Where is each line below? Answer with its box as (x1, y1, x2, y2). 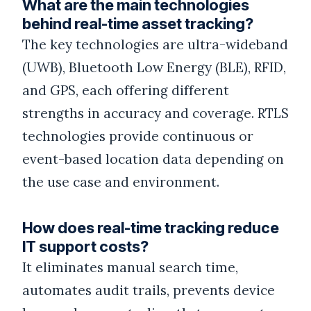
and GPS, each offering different (22, 82, 229, 99)
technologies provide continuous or (22, 128, 253, 145)
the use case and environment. (22, 174, 219, 191)
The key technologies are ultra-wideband (22, 36, 288, 53)
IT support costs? (22, 237, 149, 255)
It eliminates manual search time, (22, 258, 238, 276)
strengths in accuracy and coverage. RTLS (22, 105, 289, 122)
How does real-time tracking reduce (22, 218, 279, 237)
